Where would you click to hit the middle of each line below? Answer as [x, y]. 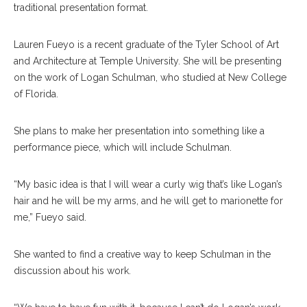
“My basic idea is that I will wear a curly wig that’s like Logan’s [148, 185]
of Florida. [36, 94]
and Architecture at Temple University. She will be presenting [148, 61]
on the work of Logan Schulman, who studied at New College [150, 78]
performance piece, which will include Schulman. [123, 148]
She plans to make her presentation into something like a [139, 131]
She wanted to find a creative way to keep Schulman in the [142, 255]
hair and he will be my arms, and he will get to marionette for [148, 201]
